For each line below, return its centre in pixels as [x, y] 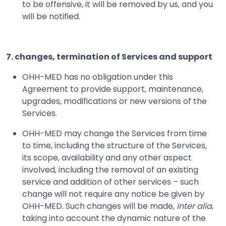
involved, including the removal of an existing [110, 169]
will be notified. [51, 16]
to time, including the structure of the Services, [115, 145]
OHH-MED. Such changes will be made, [99, 206]
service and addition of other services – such [110, 182]
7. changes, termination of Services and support [109, 56]
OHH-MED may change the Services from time [115, 133]
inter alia [194, 206]
